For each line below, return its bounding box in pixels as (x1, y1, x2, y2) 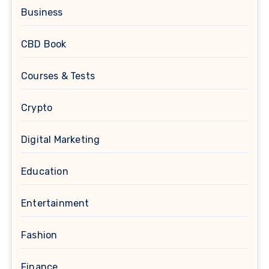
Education (21, 166, 68, 178)
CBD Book (21, 38, 67, 50)
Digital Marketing (21, 134, 100, 146)
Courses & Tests (21, 70, 95, 82)
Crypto (21, 102, 53, 114)
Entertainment (21, 198, 89, 210)
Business (21, 7, 63, 19)
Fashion (21, 229, 58, 241)
